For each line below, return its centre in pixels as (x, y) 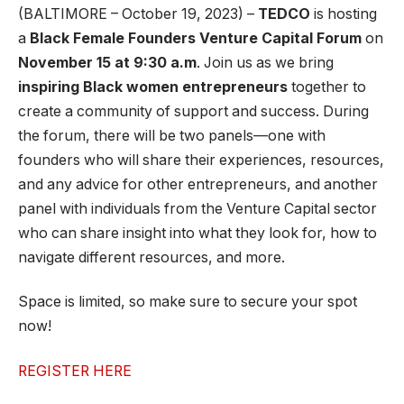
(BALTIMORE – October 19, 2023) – (138, 14)
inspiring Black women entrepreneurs (153, 87)
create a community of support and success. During (193, 111)
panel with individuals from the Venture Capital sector (197, 208)
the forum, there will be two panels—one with (172, 135)
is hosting (344, 14)
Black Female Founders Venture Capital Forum (196, 38)
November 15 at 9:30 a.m (107, 62)
